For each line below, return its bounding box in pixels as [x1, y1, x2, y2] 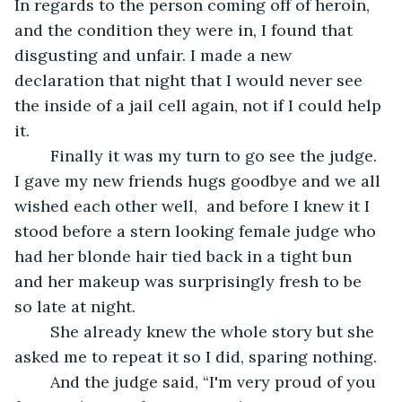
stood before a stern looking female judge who [14, 220, 380, 241]
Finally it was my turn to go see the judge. [32, 144, 50, 166]
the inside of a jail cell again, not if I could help [14, 94, 386, 116]
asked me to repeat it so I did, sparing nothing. [14, 345, 377, 367]
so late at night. [14, 295, 140, 317]
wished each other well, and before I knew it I [14, 195, 374, 216]
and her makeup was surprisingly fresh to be [14, 270, 366, 292]
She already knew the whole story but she [32, 320, 50, 342]
